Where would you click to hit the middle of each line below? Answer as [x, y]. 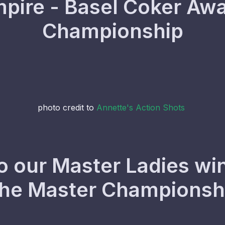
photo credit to [67, 107]
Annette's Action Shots [141, 107]
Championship [113, 31]
